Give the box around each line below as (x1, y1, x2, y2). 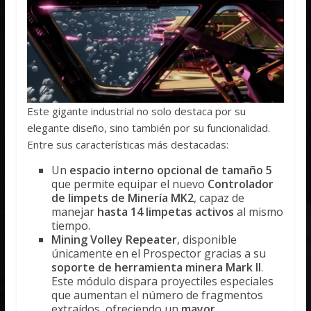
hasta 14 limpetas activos (97, 203, 235, 219)
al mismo (234, 203, 284, 219)
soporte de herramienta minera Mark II (51, 259, 262, 275)
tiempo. (51, 217, 91, 233)
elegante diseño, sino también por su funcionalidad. (27, 120, 271, 135)
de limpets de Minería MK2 (51, 190, 194, 205)
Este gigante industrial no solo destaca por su (27, 103, 246, 118)
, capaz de (194, 190, 245, 205)
